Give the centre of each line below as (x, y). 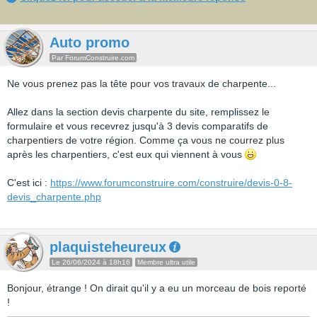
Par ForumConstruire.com (93, 58)
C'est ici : (29, 183)
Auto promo (90, 42)
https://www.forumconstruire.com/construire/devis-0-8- (171, 183)
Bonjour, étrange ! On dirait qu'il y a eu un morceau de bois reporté (157, 288)
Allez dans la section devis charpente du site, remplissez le (138, 112)
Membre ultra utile (166, 262)
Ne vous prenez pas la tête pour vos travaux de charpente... (142, 83)
